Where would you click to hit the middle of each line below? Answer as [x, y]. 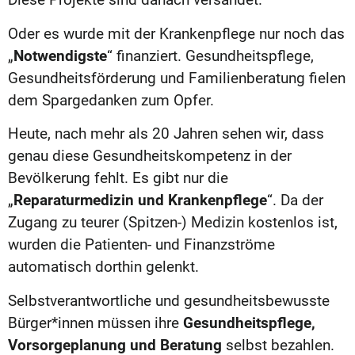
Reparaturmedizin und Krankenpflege [140, 200]
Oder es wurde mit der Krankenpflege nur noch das [176, 33]
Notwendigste [60, 55]
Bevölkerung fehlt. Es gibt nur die [118, 178]
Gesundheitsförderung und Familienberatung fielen [177, 78]
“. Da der [295, 200]
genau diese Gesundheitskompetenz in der [150, 156]
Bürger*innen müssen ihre [95, 323]
